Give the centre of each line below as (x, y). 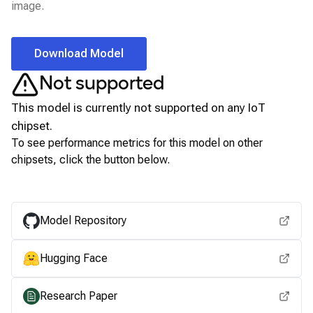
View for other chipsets (156, 185)
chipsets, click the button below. (90, 160)
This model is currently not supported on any (130, 108)
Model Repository (83, 220)
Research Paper (79, 296)
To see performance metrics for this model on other (137, 143)
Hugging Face (74, 258)
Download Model (79, 53)
